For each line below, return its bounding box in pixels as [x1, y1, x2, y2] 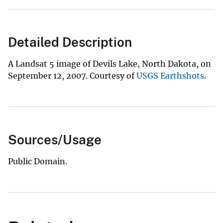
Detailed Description [8, 34, 132, 50]
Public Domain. [8, 156, 67, 167]
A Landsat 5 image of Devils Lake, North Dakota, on [8, 59, 211, 69]
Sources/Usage [8, 132, 102, 148]
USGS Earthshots [136, 71, 204, 81]
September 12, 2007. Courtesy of [8, 71, 136, 81]
